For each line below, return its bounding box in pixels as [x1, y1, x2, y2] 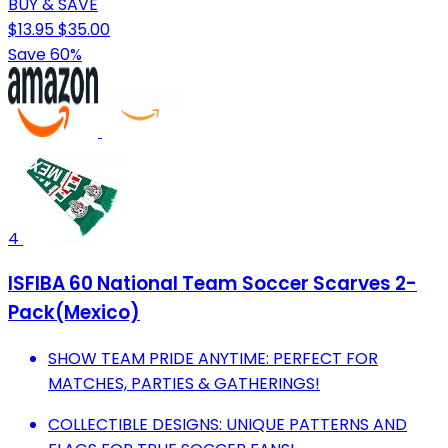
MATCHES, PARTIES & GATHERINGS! [48, 372, 320, 396]
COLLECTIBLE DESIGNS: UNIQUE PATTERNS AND [48, 413, 407, 437]
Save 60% [8, 42, 82, 66]
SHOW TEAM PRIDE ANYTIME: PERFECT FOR [48, 347, 378, 371]
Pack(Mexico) [8, 299, 140, 327]
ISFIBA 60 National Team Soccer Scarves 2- [8, 270, 417, 298]
